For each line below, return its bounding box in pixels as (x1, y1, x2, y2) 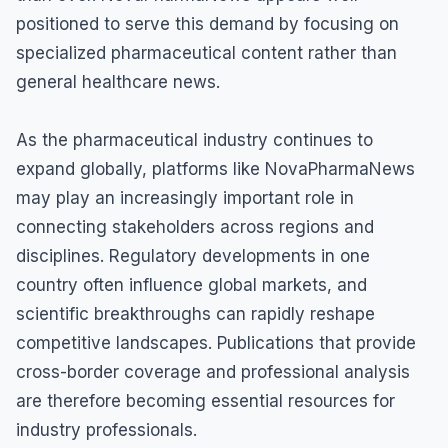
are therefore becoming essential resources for (16, 391, 395, 412)
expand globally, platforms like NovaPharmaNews (16, 159, 415, 180)
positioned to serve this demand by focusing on (16, 14, 399, 35)
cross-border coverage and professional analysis (16, 362, 410, 383)
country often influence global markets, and (16, 275, 367, 296)
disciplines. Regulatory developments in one (16, 246, 370, 267)
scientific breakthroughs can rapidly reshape (16, 304, 375, 325)
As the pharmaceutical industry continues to (16, 130, 373, 151)
